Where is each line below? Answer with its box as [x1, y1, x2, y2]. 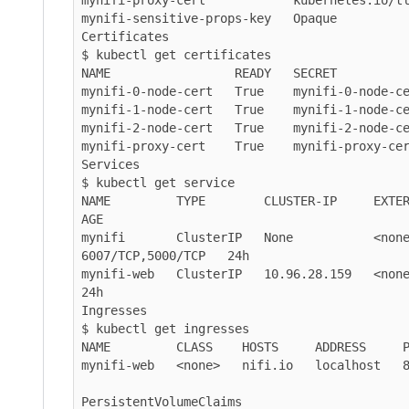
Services [81, 156, 140, 172]
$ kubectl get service [81, 174, 235, 190]
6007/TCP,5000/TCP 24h [81, 247, 249, 263]
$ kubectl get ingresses [81, 320, 249, 336]
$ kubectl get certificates [81, 47, 271, 62]
